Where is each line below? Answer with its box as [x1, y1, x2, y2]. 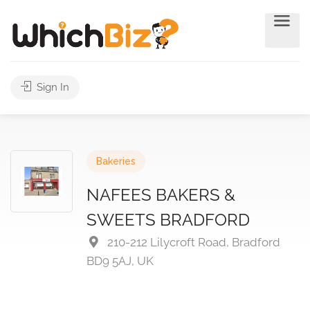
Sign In [34, 81, 69, 93]
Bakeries [96, 156, 136, 167]
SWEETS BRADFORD [86, 210, 250, 230]
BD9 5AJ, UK [86, 254, 154, 268]
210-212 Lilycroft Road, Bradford [104, 235, 281, 249]
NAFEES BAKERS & [86, 185, 235, 205]
